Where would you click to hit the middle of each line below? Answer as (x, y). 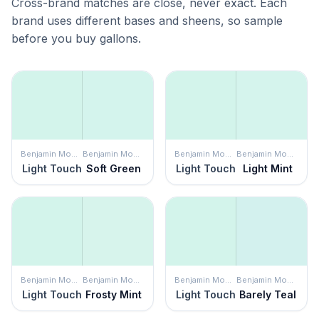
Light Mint (267, 168)
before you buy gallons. (76, 38)
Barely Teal (267, 294)
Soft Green (114, 168)
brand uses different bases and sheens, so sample (147, 21)
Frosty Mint (114, 294)
